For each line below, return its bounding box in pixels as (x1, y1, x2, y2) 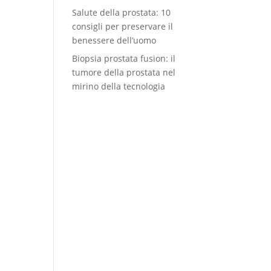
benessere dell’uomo (72, 34, 157, 46)
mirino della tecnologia (72, 80, 166, 92)
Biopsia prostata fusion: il (72, 53, 176, 64)
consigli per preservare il (72, 21, 174, 32)
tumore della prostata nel (72, 67, 176, 78)
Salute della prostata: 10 (72, 7, 171, 18)
